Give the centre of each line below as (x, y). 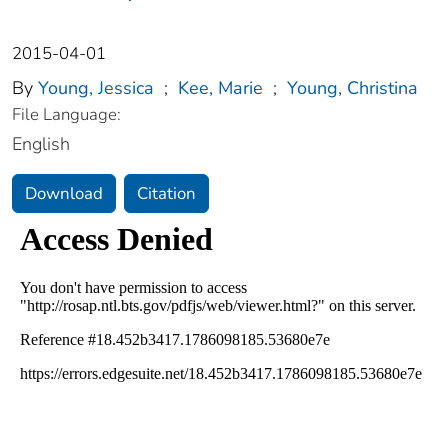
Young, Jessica (96, 88)
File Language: (66, 115)
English (41, 144)
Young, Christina (352, 88)
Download (64, 194)
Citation (166, 194)
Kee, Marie (220, 88)
